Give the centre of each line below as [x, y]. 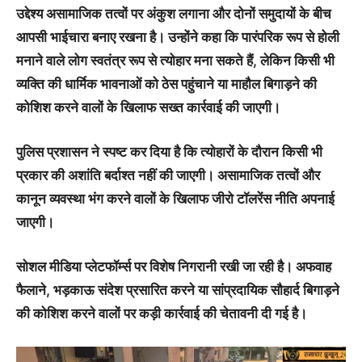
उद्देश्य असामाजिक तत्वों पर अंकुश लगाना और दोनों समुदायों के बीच [174, 13]
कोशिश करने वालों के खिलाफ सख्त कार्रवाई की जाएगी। [148, 107]
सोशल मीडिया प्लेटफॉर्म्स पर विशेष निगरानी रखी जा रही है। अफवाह [174, 266]
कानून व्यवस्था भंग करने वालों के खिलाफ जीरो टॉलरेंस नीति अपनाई [175, 198]
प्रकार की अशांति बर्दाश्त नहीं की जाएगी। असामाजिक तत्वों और [168, 175]
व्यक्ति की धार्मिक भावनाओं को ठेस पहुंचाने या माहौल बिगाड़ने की [166, 84]
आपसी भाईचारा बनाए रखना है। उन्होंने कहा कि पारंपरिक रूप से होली [178, 37]
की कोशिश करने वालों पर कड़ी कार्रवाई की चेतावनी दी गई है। [162, 313]
